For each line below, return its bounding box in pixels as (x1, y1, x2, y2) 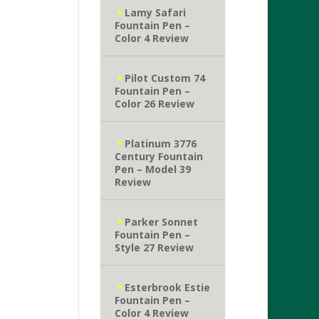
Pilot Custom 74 (124, 71, 205, 85)
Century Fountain (114, 150, 203, 163)
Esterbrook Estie (124, 281, 210, 294)
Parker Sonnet (124, 215, 198, 229)
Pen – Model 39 (114, 162, 191, 176)
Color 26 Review (114, 97, 194, 110)
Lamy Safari (124, 6, 186, 19)
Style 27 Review (114, 241, 194, 254)
